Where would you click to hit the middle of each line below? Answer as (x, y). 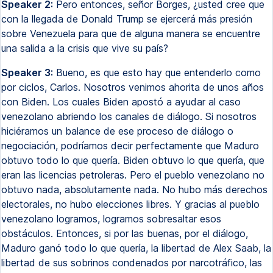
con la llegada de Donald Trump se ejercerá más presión (127, 19)
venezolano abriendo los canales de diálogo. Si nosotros (129, 116)
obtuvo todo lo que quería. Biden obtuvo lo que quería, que (133, 160)
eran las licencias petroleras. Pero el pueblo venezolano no (133, 175)
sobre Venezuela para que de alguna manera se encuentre (131, 34)
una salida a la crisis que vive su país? (85, 48)
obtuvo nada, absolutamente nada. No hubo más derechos (134, 190)
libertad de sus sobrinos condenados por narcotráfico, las (132, 263)
